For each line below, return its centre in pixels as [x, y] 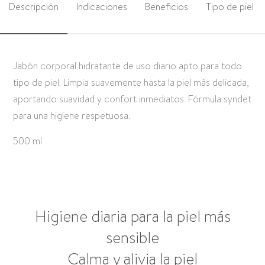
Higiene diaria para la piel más [132, 217]
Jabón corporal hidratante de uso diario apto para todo [128, 66]
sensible [132, 238]
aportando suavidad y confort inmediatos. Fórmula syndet [132, 99]
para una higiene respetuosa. [72, 116]
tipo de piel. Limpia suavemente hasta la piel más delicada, [131, 83]
